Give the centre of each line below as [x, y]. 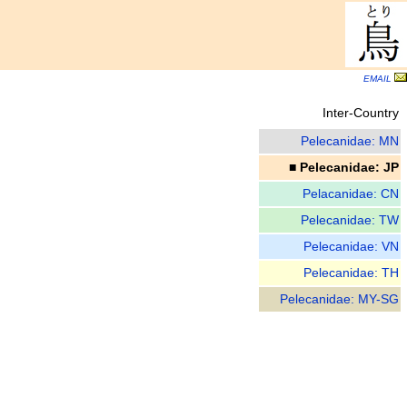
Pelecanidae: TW [350, 220]
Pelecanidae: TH [351, 273]
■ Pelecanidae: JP [344, 168]
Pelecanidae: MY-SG [339, 299]
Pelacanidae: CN [351, 194]
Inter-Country [361, 113]
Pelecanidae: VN [351, 247]
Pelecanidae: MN [350, 141]
